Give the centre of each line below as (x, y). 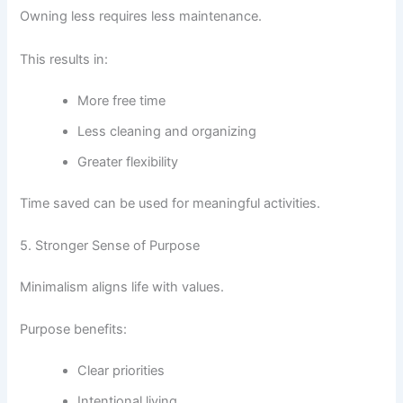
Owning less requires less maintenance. (141, 17)
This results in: (64, 59)
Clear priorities (121, 370)
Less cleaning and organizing (167, 131)
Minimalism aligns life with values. (122, 287)
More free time (122, 100)
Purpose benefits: (74, 330)
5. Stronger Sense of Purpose (110, 245)
